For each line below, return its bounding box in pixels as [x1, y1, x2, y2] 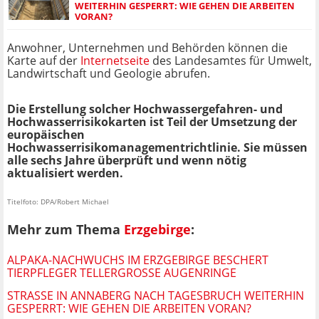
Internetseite [80, 53, 150, 69]
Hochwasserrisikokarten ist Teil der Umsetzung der [7, 114, 297, 130]
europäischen [7, 127, 85, 143]
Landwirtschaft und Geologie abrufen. [7, 66, 210, 82]
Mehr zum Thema [7, 221, 124, 239]
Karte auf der [7, 53, 80, 69]
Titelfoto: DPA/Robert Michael [7, 197, 109, 207]
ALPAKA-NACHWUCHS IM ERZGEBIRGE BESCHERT [7, 251, 268, 268]
